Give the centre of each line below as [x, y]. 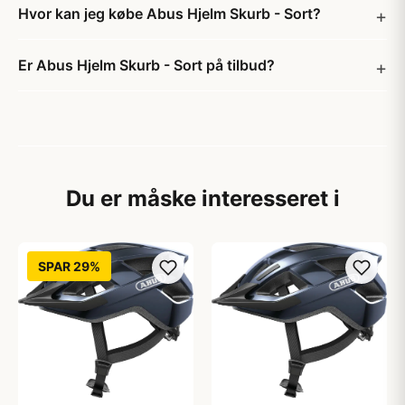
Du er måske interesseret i [202, 198]
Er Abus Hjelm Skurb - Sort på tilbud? [146, 65]
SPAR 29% [69, 266]
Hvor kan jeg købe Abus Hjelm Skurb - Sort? [170, 14]
